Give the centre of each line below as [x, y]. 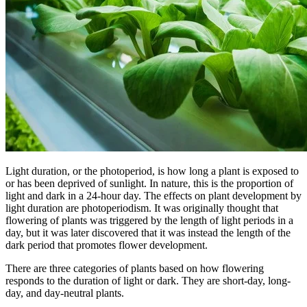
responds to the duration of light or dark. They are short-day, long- [148, 280]
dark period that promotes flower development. [107, 245]
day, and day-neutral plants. [65, 293]
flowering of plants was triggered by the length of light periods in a [149, 220]
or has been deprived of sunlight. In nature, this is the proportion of [149, 183]
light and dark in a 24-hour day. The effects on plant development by [153, 195]
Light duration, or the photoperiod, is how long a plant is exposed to [152, 171]
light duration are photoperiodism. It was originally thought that [142, 208]
